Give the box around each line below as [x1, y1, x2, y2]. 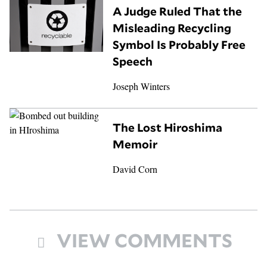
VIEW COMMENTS [57, 229, 233, 253]
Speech [113, 54, 153, 68]
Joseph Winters [113, 79, 170, 92]
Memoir [113, 138, 158, 151]
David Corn [113, 163, 158, 176]
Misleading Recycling [113, 21, 232, 35]
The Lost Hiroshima [113, 121, 223, 135]
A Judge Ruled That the [113, 4, 243, 18]
